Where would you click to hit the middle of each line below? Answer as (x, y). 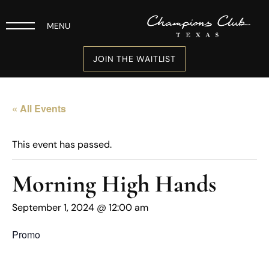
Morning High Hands (114, 183)
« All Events (39, 108)
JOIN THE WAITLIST (134, 59)
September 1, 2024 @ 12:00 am (80, 207)
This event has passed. (62, 144)
